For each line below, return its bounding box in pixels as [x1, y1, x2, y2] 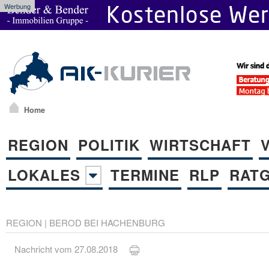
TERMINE [110, 164, 180, 185]
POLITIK [78, 134, 140, 155]
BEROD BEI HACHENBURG [49, 216, 165, 229]
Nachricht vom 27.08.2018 [14, 243, 130, 256]
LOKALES [8, 164, 85, 185]
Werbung [4, 1, 31, 11]
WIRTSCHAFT [150, 134, 251, 155]
